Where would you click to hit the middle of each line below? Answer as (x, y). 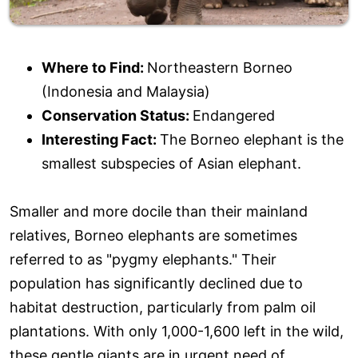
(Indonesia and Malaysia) (126, 91)
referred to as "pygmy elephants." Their (143, 259)
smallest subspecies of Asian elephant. (171, 163)
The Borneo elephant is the (252, 139)
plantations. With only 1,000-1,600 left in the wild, (177, 331)
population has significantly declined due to (156, 283)
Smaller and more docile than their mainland (159, 211)
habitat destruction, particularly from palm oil (163, 307)
